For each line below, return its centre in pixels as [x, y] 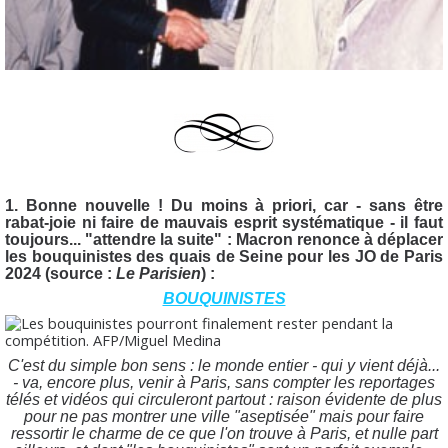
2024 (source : [60, 273]
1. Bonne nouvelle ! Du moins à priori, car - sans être [224, 205]
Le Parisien [158, 273]
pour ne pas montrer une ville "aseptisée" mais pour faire [224, 416]
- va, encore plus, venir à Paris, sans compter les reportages [224, 382]
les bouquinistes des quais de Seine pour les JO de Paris [224, 256]
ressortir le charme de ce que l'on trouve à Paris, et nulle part [224, 433]
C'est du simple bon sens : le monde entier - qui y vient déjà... [224, 365]
